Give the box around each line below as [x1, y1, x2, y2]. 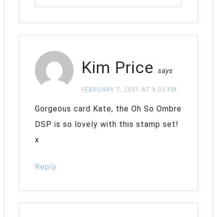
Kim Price [81, 57, 154, 77]
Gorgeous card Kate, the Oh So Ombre [35, 104, 182, 113]
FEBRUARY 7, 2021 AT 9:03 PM [81, 86, 177, 93]
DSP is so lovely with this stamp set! [35, 119, 179, 129]
